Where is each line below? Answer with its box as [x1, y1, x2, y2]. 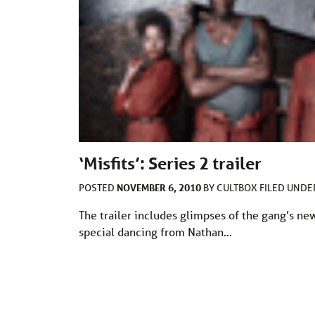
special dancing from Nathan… [79, 224, 232, 240]
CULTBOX [217, 181, 259, 195]
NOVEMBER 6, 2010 [117, 181, 201, 195]
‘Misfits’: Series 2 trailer [79, 153, 262, 174]
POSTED [79, 181, 117, 195]
